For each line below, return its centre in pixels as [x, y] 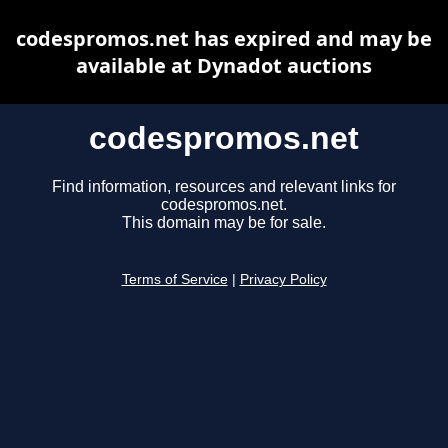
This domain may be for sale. [224, 223]
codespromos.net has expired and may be [224, 38]
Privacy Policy [283, 280]
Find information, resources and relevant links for [224, 187]
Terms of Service [174, 280]
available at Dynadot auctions [224, 65]
